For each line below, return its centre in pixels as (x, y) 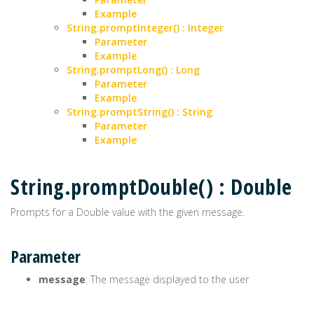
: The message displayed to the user (167, 279)
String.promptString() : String (139, 112)
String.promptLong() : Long (133, 70)
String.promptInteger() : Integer (145, 28)
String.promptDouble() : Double (151, 187)
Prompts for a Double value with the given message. (128, 212)
